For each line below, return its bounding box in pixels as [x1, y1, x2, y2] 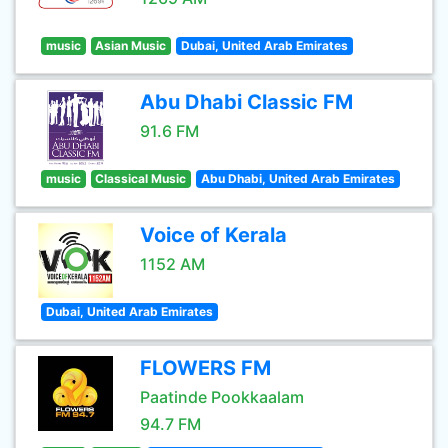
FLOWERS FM [140, 356, 271, 380]
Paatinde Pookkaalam [140, 387, 304, 407]
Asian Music [95, 38, 167, 53]
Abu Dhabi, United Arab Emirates [200, 171, 395, 186]
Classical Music [95, 171, 187, 186]
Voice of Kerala [140, 223, 287, 247]
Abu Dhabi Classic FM [140, 90, 353, 114]
